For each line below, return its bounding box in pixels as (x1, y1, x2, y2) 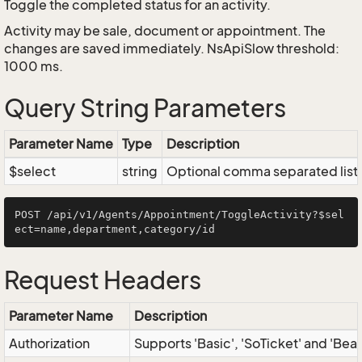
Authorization (9, 335, 90, 351)
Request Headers (4, 266, 201, 295)
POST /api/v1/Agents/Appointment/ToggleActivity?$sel (15, 208, 344, 221)
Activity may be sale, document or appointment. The (4, 23, 326, 39)
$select (9, 163, 56, 179)
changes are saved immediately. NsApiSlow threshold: (4, 40, 339, 57)
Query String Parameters (4, 94, 286, 123)
